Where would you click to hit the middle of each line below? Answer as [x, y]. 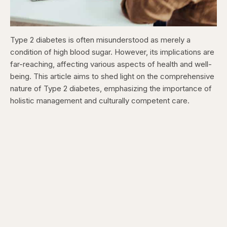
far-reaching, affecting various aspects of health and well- [111, 64]
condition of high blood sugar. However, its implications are [112, 52]
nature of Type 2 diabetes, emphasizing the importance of [111, 88]
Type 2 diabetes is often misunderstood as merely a [100, 40]
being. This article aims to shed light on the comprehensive [112, 76]
